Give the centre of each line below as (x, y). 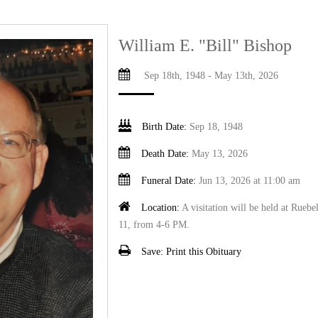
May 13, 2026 (220, 154)
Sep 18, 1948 (216, 127)
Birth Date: (166, 127)
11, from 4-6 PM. (154, 225)
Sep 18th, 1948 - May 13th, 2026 (210, 76)
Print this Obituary (204, 252)
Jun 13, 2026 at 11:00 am (250, 181)
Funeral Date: (170, 181)
